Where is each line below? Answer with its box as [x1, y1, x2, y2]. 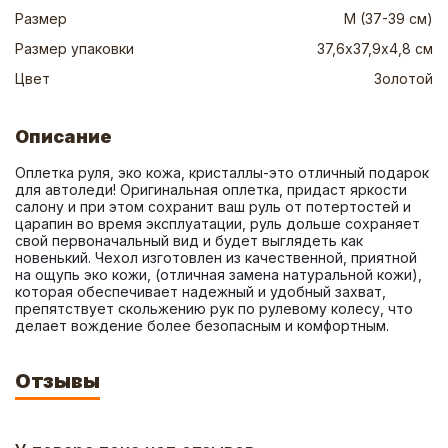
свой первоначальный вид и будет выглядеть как [15, 232, 363, 249]
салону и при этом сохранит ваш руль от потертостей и [15, 198, 411, 215]
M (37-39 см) [344, 10, 433, 27]
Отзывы [15, 369, 100, 393]
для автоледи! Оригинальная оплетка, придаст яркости [15, 181, 407, 198]
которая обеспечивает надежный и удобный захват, [15, 283, 386, 300]
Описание [15, 126, 112, 147]
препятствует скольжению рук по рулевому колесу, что [15, 300, 413, 317]
